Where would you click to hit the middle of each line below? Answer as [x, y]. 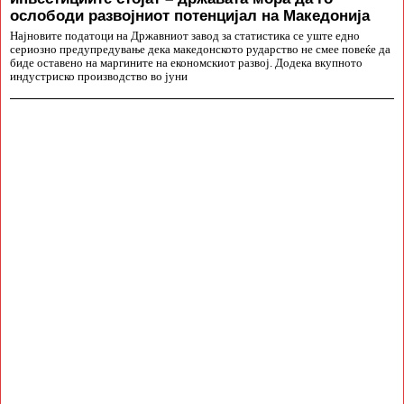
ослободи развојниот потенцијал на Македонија [190, 16]
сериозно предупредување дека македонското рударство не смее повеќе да [200, 50]
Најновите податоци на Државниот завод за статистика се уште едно [185, 37]
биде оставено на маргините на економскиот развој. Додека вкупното [186, 64]
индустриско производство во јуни [99, 77]
